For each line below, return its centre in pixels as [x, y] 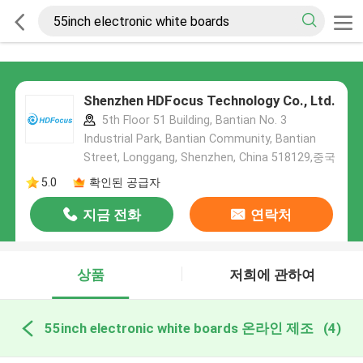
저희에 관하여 [273, 275]
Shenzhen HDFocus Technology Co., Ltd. [209, 101]
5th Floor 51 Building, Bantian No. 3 [192, 120]
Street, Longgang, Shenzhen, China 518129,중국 [209, 158]
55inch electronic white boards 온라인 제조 [179, 328]
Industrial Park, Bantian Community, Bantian [199, 139]
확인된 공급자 [124, 182]
